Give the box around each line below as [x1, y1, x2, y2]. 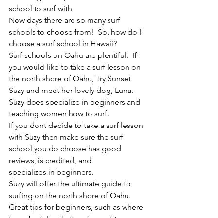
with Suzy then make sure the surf [9, 132, 125, 142]
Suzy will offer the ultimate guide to [9, 179, 133, 188]
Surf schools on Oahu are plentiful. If [9, 51, 139, 60]
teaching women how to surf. [9, 109, 109, 118]
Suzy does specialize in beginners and [9, 97, 142, 107]
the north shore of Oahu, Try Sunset [9, 74, 133, 83]
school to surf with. [9, 4, 74, 13]
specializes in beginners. [9, 167, 93, 177]
